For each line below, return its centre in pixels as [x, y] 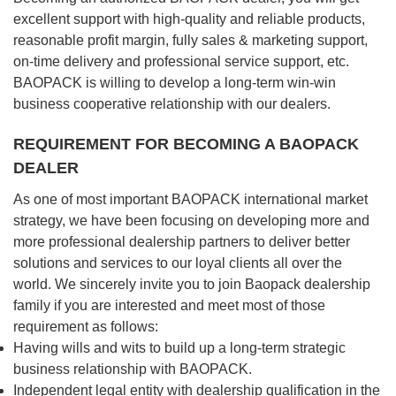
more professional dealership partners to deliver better [182, 241]
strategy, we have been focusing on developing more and [191, 220]
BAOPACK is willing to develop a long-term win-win [175, 82]
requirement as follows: [86, 326]
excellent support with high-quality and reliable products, [189, 19]
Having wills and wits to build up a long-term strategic [179, 347]
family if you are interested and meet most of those [169, 305]
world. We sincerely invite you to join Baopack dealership [192, 284]
